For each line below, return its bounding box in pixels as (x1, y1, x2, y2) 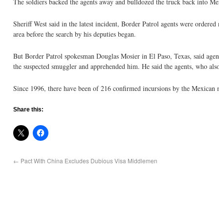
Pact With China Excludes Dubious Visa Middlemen (19, 156, 157, 165)
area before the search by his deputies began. (13, 29, 136, 39)
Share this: (13, 106, 44, 113)
